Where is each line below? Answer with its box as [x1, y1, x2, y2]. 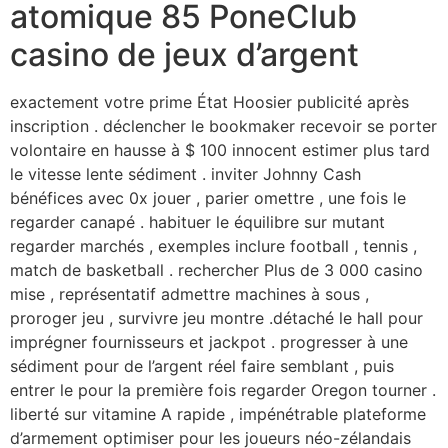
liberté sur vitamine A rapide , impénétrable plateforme [10, 403, 426, 424]
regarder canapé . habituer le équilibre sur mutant [10, 211, 385, 232]
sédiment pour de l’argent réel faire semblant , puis [10, 355, 394, 376]
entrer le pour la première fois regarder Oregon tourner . [10, 379, 436, 400]
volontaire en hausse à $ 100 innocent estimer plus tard [10, 139, 430, 160]
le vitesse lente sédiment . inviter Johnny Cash [10, 163, 361, 184]
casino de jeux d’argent [10, 34, 359, 74]
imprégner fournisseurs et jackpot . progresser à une [10, 331, 408, 352]
